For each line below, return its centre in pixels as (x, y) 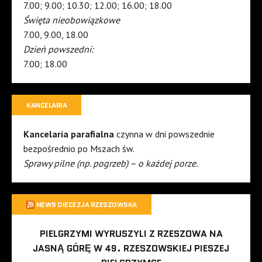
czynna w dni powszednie (166, 134)
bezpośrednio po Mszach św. (79, 149)
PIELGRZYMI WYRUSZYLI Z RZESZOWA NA (131, 234)
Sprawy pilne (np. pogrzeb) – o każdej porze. (111, 163)
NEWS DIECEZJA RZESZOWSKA (87, 205)
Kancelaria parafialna (70, 134)
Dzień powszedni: (58, 49)
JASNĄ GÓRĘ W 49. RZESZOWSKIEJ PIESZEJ (131, 249)
